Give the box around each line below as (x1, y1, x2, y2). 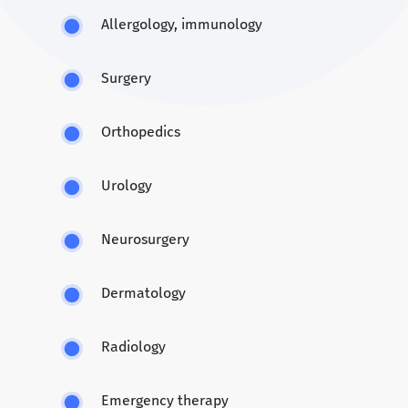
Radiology (101, 338, 166, 356)
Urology (101, 177, 152, 195)
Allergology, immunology (101, 15, 262, 34)
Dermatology (101, 284, 186, 302)
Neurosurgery (101, 230, 189, 249)
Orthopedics (101, 123, 180, 141)
